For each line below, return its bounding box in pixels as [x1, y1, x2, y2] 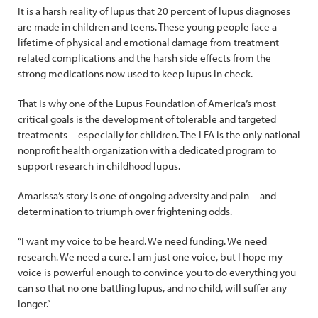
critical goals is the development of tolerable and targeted [18, 112, 276, 126]
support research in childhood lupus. [18, 159, 180, 172]
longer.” [18, 297, 50, 310]
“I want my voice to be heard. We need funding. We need [18, 234, 267, 248]
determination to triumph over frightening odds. [18, 204, 232, 218]
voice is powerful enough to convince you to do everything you [18, 265, 296, 279]
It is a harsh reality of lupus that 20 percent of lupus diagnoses [18, 4, 290, 18]
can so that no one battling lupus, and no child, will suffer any [18, 281, 287, 295]
